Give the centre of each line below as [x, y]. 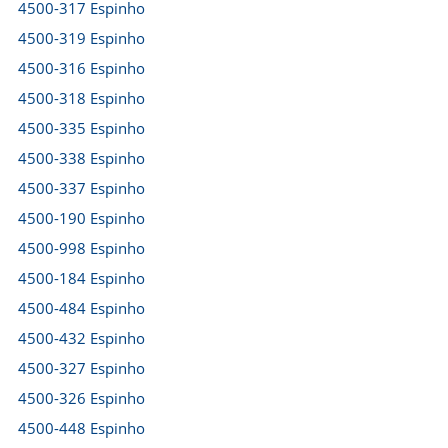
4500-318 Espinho [81, 98]
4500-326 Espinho [81, 398]
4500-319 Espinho [81, 38]
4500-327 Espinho [81, 368]
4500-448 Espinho [81, 428]
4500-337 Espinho [81, 188]
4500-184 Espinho [81, 278]
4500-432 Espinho [81, 338]
